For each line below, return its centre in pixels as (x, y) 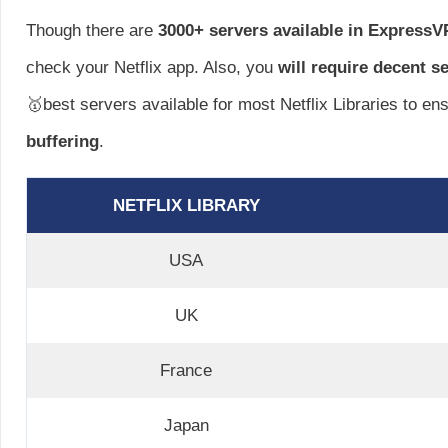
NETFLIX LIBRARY (186, 205)
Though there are (92, 30)
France (186, 370)
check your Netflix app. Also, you (149, 67)
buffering (62, 141)
